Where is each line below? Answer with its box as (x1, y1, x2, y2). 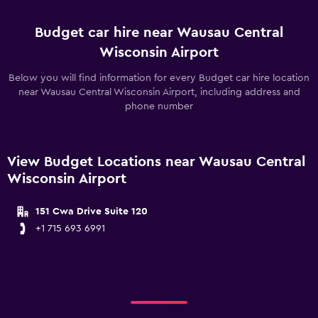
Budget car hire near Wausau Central (35, 26, 283, 40)
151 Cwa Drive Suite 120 (35, 207, 148, 216)
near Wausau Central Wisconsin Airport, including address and (18, 87, 300, 97)
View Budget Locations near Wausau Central (7, 155, 305, 169)
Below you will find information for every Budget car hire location (9, 73, 309, 83)
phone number (125, 102, 193, 111)
